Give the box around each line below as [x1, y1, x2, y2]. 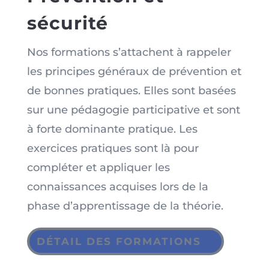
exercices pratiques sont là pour [26, 141, 199, 155]
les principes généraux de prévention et [26, 64, 241, 78]
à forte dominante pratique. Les [26, 122, 198, 136]
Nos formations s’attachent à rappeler [26, 45, 231, 59]
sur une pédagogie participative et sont [26, 103, 240, 116]
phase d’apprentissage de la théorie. [26, 199, 223, 213]
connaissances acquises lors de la [26, 180, 208, 193]
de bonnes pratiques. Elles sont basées [26, 83, 236, 97]
